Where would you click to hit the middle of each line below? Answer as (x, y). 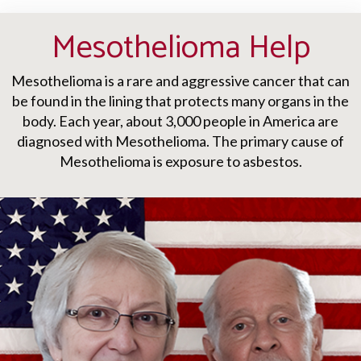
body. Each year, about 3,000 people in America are (180, 121)
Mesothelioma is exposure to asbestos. (180, 162)
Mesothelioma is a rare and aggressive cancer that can (180, 81)
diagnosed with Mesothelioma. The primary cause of (180, 141)
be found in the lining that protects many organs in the (180, 101)
